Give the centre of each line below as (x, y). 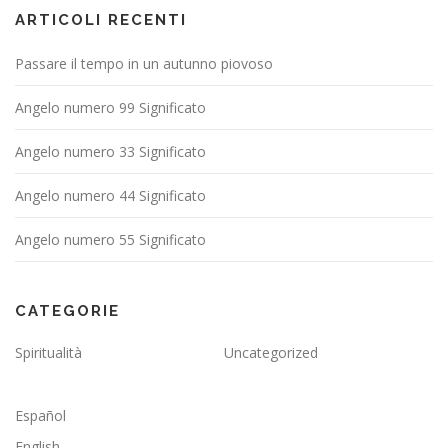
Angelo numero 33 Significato (110, 151)
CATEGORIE (67, 310)
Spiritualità (48, 352)
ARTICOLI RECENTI (101, 19)
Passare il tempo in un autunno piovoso (144, 63)
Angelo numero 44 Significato (110, 195)
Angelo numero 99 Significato (110, 107)
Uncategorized (271, 352)
